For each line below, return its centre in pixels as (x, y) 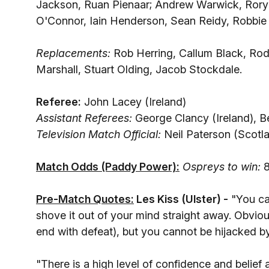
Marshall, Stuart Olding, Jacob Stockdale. (139, 69)
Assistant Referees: (84, 118)
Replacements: (73, 53)
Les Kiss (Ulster (175, 199)
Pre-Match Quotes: (85, 199)
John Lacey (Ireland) (134, 102)
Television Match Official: (98, 134)
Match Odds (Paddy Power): (108, 167)
